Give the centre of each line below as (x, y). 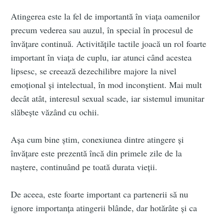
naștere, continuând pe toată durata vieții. (84, 167)
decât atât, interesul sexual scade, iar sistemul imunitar (108, 99)
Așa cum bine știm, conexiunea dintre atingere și (98, 140)
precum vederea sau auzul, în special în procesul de (102, 30)
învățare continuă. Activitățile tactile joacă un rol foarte (109, 44)
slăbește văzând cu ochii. (55, 112)
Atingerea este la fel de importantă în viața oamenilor (106, 16)
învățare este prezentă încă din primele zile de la (97, 153)
